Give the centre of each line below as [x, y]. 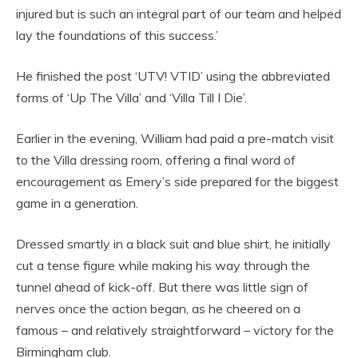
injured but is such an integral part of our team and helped [179, 13]
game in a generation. [77, 203]
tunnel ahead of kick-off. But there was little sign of [162, 286]
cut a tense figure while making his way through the [163, 265]
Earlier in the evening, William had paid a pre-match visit [175, 138]
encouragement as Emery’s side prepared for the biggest [177, 181]
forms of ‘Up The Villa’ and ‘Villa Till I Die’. [131, 97]
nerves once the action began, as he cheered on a [158, 308]
